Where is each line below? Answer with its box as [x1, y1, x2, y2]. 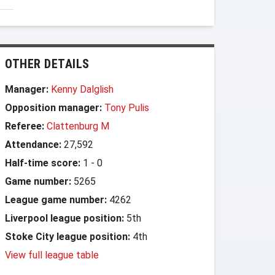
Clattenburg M [47, 120, 109, 132]
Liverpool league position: [5, 212, 124, 224]
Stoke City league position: [5, 231, 130, 242]
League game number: [5, 194, 107, 206]
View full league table [5, 249, 99, 261]
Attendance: [5, 139, 61, 150]
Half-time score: [5, 157, 80, 169]
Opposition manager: [5, 102, 104, 114]
